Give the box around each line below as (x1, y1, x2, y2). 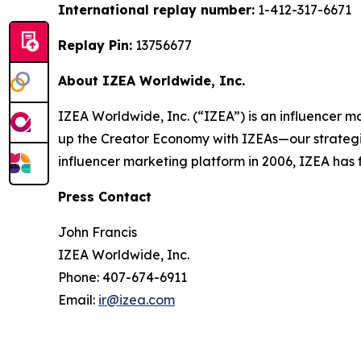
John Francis (58, 224, 137, 240)
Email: (58, 292, 98, 308)
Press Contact (58, 189, 151, 205)
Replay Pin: (58, 37, 132, 53)
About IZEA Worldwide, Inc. (58, 73, 245, 89)
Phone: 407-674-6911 (58, 269, 187, 285)
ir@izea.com (98, 292, 175, 308)
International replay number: (58, 2, 255, 18)
